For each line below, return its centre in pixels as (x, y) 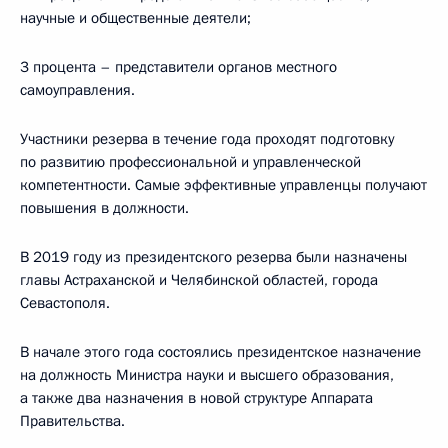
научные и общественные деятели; (135, 18)
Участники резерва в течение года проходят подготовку (207, 139)
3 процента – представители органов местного (178, 67)
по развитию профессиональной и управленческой (190, 162)
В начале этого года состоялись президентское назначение (220, 352)
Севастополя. (65, 303)
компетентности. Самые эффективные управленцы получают (223, 185)
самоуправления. (77, 90)
